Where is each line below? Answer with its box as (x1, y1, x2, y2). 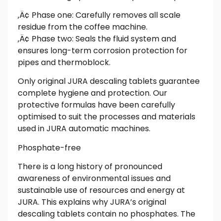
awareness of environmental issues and (18, 173, 171, 184)
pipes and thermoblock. (18, 57, 110, 68)
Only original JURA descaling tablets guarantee (18, 75, 200, 87)
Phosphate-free (18, 142, 81, 153)
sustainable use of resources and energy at (18, 184, 185, 196)
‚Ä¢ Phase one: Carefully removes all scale (18, 9, 181, 21)
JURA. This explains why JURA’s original (18, 196, 166, 208)
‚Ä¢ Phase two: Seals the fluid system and (18, 33, 176, 44)
